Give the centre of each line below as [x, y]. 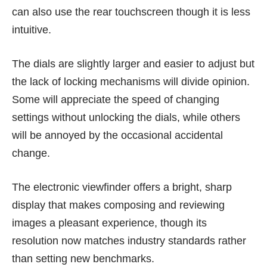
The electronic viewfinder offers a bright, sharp [122, 187]
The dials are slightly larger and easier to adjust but [133, 63]
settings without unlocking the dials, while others [126, 117]
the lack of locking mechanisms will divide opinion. [131, 81]
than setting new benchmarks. [83, 258]
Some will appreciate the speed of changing [116, 99]
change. [31, 153]
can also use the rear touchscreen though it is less [131, 12]
